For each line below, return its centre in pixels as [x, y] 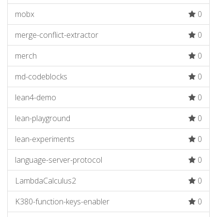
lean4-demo [36, 97]
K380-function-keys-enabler [62, 201]
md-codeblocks [41, 77]
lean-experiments [45, 139]
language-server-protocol [59, 160]
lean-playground [43, 118]
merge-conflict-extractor [57, 35]
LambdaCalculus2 [46, 181]
